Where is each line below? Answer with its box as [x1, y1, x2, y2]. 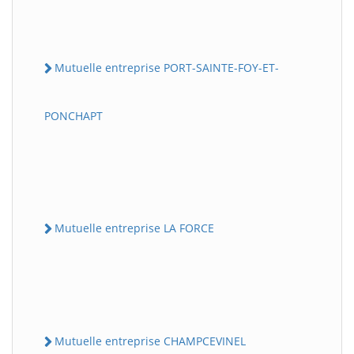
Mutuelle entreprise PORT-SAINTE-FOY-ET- [55, 59, 279, 75]
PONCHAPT [44, 107, 103, 123]
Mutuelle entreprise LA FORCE [55, 220, 214, 235]
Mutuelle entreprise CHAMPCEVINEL [55, 333, 246, 348]
